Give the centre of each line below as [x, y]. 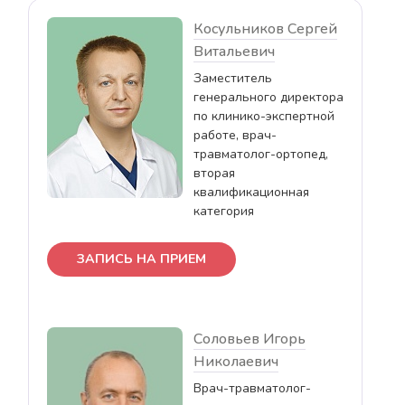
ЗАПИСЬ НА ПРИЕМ [141, 259]
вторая [214, 173]
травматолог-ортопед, [261, 154]
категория [224, 211]
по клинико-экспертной [264, 116]
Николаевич [236, 361]
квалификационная [251, 192]
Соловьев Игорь [250, 339]
